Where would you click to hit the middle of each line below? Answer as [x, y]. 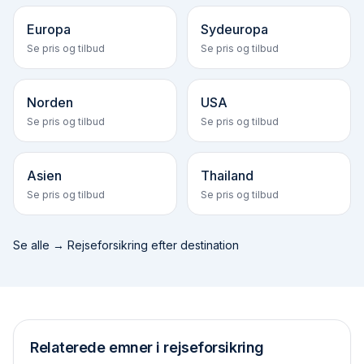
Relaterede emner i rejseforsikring [147, 347]
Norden [50, 102]
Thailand [227, 175]
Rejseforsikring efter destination [153, 245]
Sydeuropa [234, 29]
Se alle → [40, 245]
